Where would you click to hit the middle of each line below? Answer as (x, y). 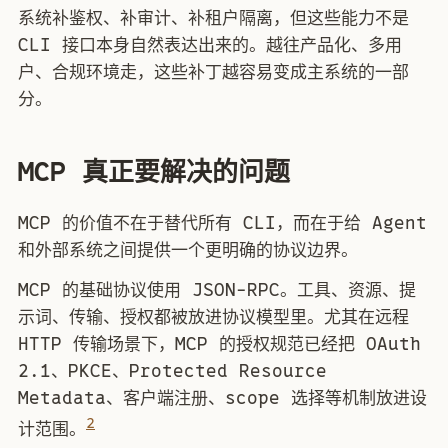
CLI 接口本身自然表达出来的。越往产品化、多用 (210, 44)
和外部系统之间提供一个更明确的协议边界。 (188, 249)
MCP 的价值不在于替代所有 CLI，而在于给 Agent (222, 222)
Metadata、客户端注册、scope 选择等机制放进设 (222, 397)
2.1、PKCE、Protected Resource (172, 370)
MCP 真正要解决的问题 (154, 172)
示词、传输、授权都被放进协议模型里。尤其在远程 (213, 316)
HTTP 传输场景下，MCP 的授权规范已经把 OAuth (219, 343)
